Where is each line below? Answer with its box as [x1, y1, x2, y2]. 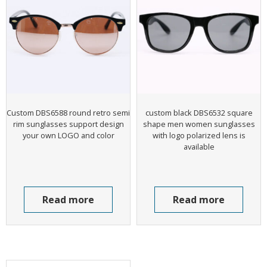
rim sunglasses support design [13, 118, 124, 129]
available [183, 141, 215, 152]
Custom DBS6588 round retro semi [7, 107, 130, 118]
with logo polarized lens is [152, 129, 246, 141]
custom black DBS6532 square [145, 107, 253, 118]
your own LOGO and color [22, 129, 114, 141]
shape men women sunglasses [142, 118, 255, 129]
